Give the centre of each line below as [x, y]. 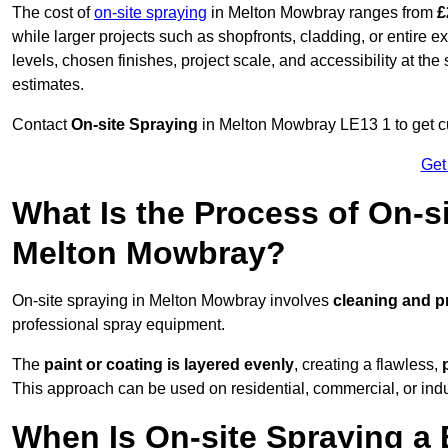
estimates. [48, 85]
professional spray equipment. [118, 325]
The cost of [53, 13]
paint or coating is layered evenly [169, 365]
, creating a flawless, [368, 365]
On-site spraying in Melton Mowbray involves [172, 301]
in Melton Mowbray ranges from [322, 13]
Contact [41, 125]
